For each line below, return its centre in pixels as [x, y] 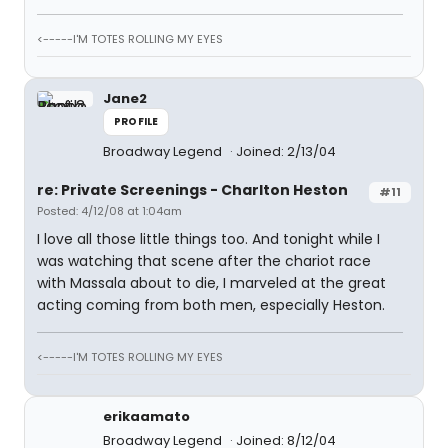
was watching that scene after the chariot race [204, 261]
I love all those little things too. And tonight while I [208, 239]
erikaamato [146, 416]
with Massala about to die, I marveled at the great [211, 283]
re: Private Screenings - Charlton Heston [192, 190]
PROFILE [136, 121]
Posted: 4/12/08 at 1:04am [109, 211]
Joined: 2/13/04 [286, 151]
